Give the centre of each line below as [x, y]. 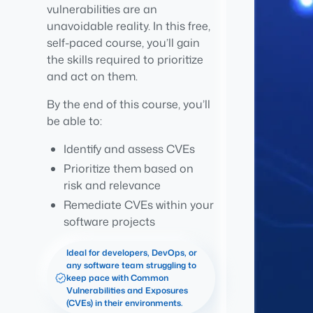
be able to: [75, 121]
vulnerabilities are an [102, 9]
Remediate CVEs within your [139, 205]
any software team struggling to [132, 265]
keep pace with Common [118, 278]
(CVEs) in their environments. [125, 303]
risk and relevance [112, 185]
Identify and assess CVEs [130, 149]
